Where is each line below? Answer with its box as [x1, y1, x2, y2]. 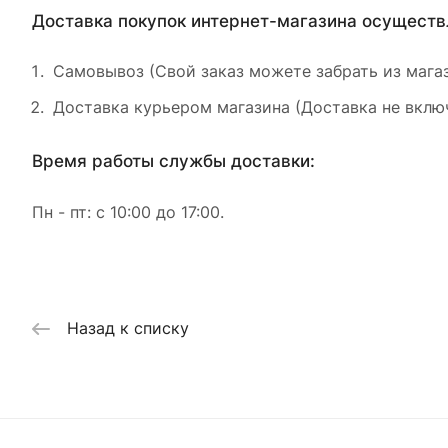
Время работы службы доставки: [32, 150, 315, 172]
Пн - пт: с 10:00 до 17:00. [32, 202, 224, 223]
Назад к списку [67, 318, 189, 339]
